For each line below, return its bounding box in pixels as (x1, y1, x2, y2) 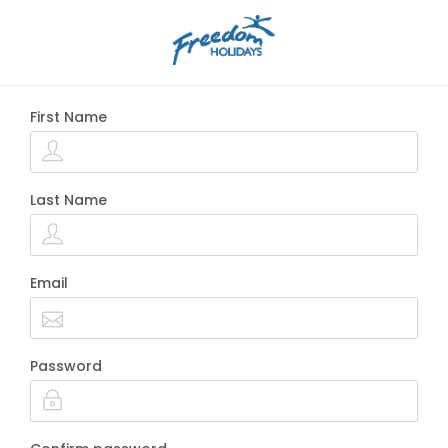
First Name (30, 107, 107, 127)
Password (30, 356, 102, 376)
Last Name (30, 190, 107, 210)
